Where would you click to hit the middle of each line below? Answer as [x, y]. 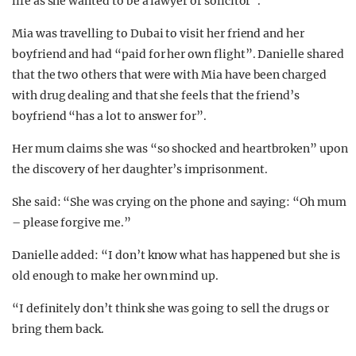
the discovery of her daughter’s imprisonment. [140, 169]
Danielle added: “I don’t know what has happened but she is [176, 255]
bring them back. [58, 329]
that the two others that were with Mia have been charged [169, 74]
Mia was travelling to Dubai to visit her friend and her [158, 33]
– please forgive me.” [72, 222]
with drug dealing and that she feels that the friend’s [156, 95]
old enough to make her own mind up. [116, 275]
